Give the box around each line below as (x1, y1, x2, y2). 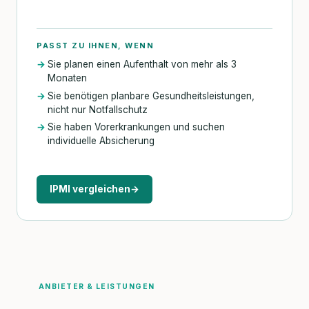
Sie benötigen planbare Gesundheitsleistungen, (48, 90, 255, 101)
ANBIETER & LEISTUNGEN (39, 282, 155, 292)
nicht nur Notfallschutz (48, 103, 148, 115)
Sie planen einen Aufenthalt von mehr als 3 (48, 59, 237, 70)
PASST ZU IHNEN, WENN (37, 40, 154, 50)
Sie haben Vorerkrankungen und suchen (48, 121, 225, 133)
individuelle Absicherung (48, 135, 154, 147)
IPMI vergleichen (50, 183, 131, 195)
